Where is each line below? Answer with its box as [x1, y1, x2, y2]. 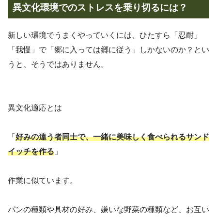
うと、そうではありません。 [8, 60, 108, 68]
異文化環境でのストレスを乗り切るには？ [12, 2, 187, 13]
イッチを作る [8, 147, 54, 155]
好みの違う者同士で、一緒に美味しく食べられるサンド [15, 132, 209, 141]
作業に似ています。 [8, 176, 77, 185]
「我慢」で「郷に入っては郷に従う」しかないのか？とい [8, 45, 209, 54]
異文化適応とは [8, 103, 62, 112]
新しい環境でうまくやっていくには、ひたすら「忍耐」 [8, 31, 201, 39]
